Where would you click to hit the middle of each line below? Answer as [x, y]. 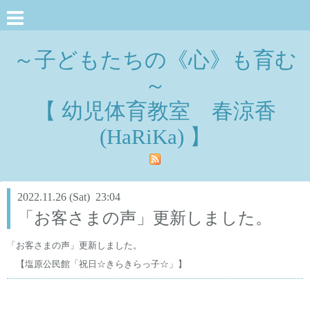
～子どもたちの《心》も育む [155, 60]
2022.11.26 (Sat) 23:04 [69, 197]
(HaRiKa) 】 [155, 137]
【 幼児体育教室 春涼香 [155, 111]
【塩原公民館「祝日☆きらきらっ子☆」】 [97, 264]
